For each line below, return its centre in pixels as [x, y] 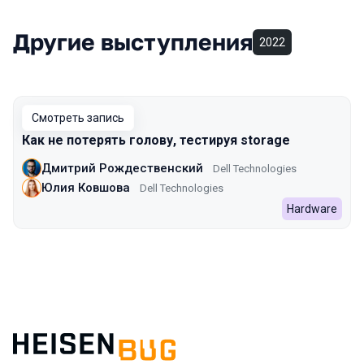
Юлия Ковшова [86, 187]
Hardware [312, 209]
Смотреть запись [78, 118]
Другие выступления [133, 42]
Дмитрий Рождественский [122, 168]
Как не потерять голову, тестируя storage [156, 140]
